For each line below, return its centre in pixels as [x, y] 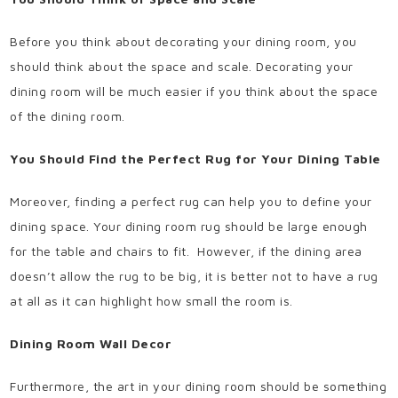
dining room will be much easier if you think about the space [194, 92]
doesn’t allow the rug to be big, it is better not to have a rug [194, 276]
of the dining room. [68, 116]
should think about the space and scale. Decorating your [182, 67]
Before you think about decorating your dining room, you [183, 42]
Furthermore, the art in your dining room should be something [199, 386]
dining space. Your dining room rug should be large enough [189, 227]
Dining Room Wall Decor [91, 344]
